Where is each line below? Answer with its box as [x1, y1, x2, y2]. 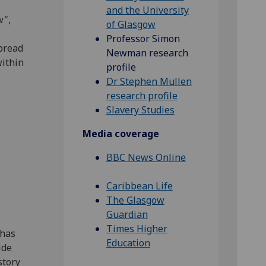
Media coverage [82, 127, 159, 141]
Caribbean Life [106, 179, 173, 193]
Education [106, 236, 150, 250]
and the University [106, 4, 189, 17]
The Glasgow [106, 194, 164, 207]
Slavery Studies [106, 103, 175, 117]
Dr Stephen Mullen [106, 75, 192, 88]
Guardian [106, 208, 148, 221]
